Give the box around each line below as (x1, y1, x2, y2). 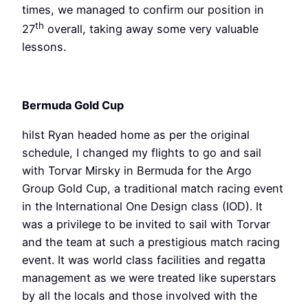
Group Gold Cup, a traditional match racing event (22, 181, 283, 195)
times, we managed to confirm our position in (22, 3, 264, 17)
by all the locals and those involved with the (22, 288, 257, 302)
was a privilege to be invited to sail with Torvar (22, 217, 270, 231)
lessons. (22, 40, 66, 54)
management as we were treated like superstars (22, 270, 276, 285)
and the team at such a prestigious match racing (22, 234, 280, 249)
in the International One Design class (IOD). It (22, 199, 263, 213)
